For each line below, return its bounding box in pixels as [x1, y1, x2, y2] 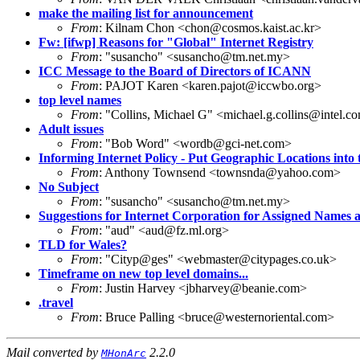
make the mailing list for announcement [39, 6, 253, 20]
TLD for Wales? [39, 237, 127, 252]
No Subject [39, 179, 99, 194]
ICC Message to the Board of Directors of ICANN [39, 63, 311, 78]
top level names [39, 92, 121, 107]
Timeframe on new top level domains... [39, 266, 248, 280]
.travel [39, 295, 73, 309]
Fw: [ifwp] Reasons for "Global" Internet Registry [39, 35, 313, 49]
